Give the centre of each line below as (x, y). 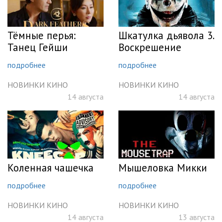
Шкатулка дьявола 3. (166, 36)
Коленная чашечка (51, 167)
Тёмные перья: (42, 36)
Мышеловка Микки (163, 167)
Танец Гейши (38, 48)
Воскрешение (150, 48)
